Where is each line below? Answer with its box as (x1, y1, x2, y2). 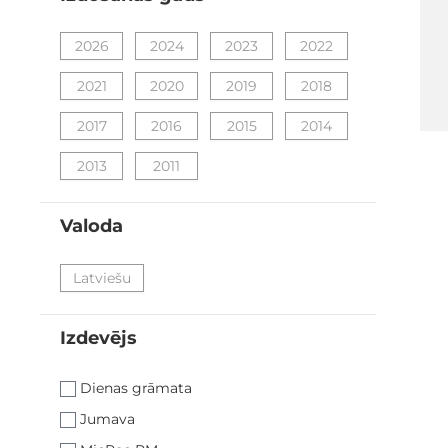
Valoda (60, 215, 123, 237)
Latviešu (73, 268, 131, 287)
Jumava (80, 409, 135, 428)
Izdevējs (60, 326, 137, 349)
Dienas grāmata (80, 378, 192, 397)
